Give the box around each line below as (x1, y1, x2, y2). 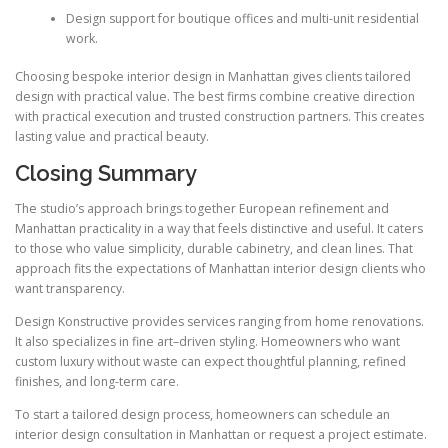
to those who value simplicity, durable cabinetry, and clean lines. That (15, 240, 413, 258)
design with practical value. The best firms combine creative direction (15, 87, 415, 105)
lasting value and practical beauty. (15, 127, 209, 145)
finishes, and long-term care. (15, 373, 179, 391)
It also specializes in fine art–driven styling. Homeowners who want (15, 333, 400, 351)
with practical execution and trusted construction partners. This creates (15, 107, 424, 125)
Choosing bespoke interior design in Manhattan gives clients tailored (15, 67, 411, 85)
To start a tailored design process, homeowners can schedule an (15, 406, 390, 424)
